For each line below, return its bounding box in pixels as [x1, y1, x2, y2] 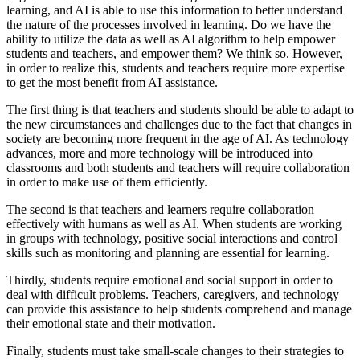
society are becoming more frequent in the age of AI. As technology [6, 132, 349, 146]
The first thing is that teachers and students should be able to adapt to [6, 103, 354, 117]
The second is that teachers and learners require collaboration [6, 202, 314, 217]
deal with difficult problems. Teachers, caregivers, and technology [6, 288, 339, 302]
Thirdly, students [6, 273, 94, 288]
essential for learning [222, 246, 326, 260]
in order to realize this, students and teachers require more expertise [6, 61, 345, 76]
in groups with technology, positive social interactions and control [6, 231, 337, 246]
